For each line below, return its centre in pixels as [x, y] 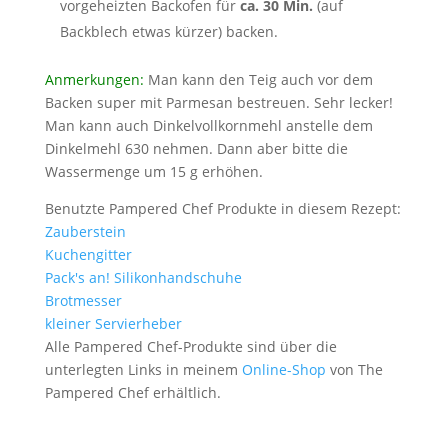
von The [354, 369]
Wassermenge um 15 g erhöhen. [153, 171]
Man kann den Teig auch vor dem [258, 79]
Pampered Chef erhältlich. [132, 392]
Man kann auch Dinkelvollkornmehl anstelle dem [208, 125]
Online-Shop [283, 369]
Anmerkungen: [94, 79]
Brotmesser [83, 300]
